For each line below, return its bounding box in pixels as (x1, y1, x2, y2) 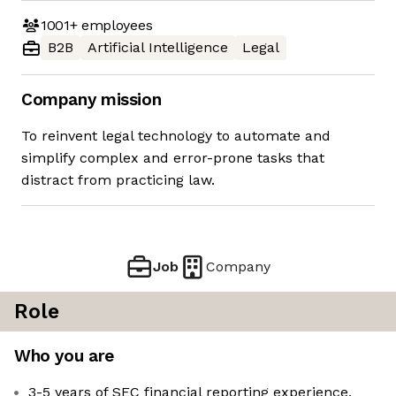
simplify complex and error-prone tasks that (21, 149, 324, 167)
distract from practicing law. (21, 171, 215, 189)
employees (77, 16, 153, 34)
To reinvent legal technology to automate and (21, 127, 331, 145)
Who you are (14, 346, 114, 367)
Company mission (21, 89, 162, 110)
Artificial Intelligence (88, 39, 228, 57)
